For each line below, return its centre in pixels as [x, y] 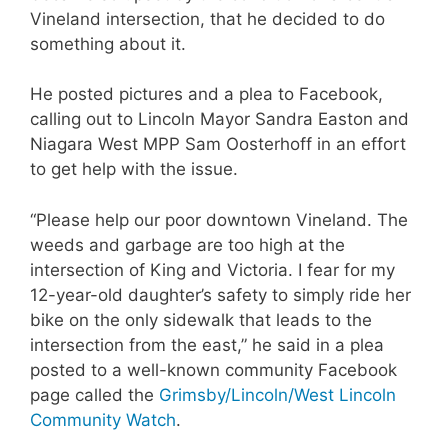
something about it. [108, 43]
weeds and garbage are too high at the [187, 244]
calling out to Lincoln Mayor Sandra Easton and [219, 119]
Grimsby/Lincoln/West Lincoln [277, 394]
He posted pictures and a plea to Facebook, [206, 94]
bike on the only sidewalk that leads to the [201, 319]
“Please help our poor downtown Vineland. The [219, 219]
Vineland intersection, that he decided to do [207, 18]
